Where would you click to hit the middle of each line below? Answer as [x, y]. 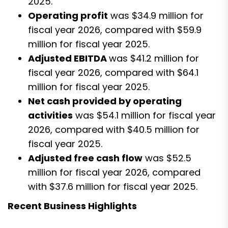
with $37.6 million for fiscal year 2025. [113, 186]
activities [50, 115]
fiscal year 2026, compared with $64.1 [113, 72]
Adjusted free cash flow [85, 158]
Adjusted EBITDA [68, 58]
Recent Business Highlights [72, 206]
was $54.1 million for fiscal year [144, 115]
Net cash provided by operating [105, 101]
